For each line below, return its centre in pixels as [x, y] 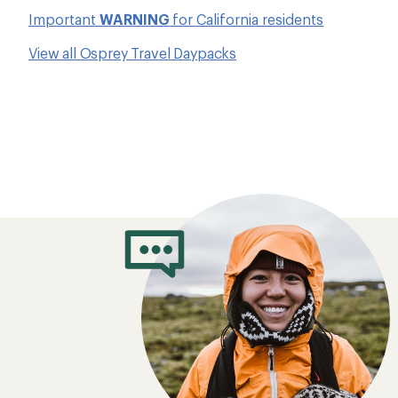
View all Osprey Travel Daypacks [133, 52]
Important [64, 19]
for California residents [247, 19]
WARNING [135, 19]
